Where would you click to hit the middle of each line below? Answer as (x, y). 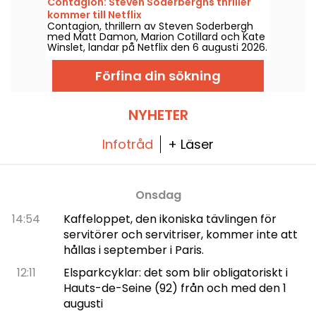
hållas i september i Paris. (133, 250)
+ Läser (191, 145)
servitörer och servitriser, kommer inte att (180, 235)
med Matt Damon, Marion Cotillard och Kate (156, 37)
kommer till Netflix (95, 15)
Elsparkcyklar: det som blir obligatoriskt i (175, 273)
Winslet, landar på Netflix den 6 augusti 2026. (157, 48)
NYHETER (158, 115)
